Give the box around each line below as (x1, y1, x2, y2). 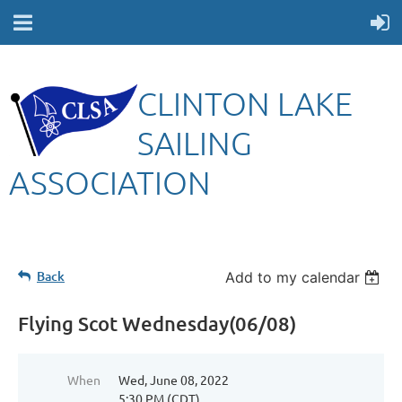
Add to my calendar (225, 268, 361, 286)
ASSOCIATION (9, 163, 211, 201)
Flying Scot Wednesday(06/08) (18, 311, 296, 336)
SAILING (137, 124, 252, 162)
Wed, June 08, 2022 (118, 371, 229, 388)
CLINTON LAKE (137, 84, 353, 122)
